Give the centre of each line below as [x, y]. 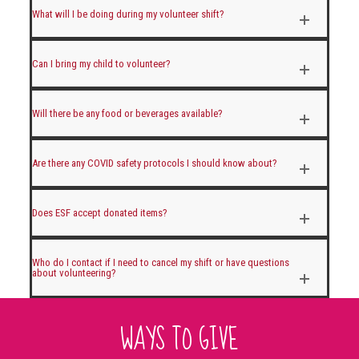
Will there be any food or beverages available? [127, 113]
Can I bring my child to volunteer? [101, 63]
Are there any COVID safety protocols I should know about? [154, 163]
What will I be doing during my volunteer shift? [128, 14]
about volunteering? [74, 272]
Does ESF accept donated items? [99, 212]
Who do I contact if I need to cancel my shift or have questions [160, 262]
